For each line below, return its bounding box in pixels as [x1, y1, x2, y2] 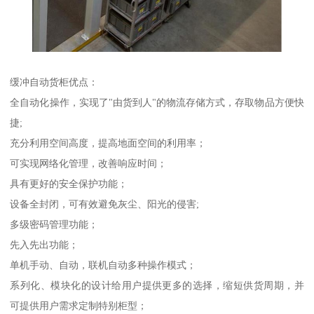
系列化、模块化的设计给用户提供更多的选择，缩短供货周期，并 [10, 279, 304, 291]
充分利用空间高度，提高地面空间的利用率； [10, 137, 207, 149]
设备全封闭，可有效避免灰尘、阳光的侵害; [10, 198, 200, 210]
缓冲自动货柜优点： [10, 76, 99, 88]
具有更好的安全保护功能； [10, 177, 128, 189]
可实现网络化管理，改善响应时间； [10, 157, 168, 169]
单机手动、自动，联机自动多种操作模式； [10, 259, 197, 271]
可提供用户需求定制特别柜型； [10, 299, 148, 311]
